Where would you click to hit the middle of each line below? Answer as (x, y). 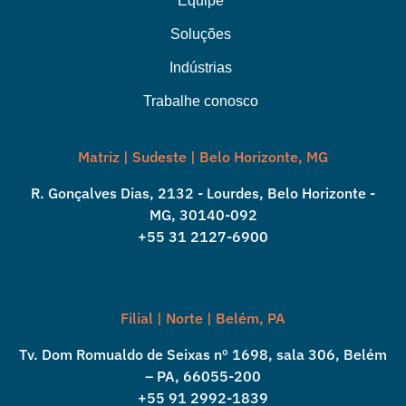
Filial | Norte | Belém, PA (203, 319)
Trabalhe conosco (200, 101)
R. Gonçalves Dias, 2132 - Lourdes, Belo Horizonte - (203, 193)
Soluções (200, 34)
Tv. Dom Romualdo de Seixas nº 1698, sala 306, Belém (203, 355)
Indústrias (200, 68)
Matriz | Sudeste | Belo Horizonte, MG (203, 157)
